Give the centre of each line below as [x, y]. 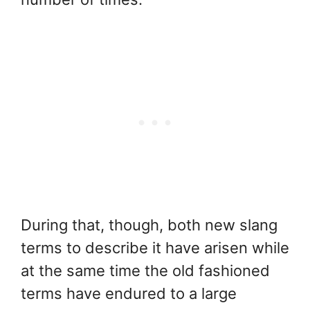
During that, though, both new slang [149, 225]
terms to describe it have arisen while [155, 248]
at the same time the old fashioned [145, 271]
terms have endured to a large [129, 293]
